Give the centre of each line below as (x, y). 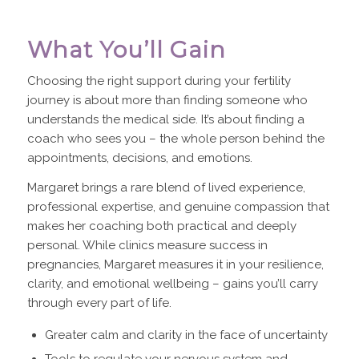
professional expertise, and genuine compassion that (178, 207)
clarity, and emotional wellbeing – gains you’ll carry (172, 284)
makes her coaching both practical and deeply (161, 226)
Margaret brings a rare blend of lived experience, (166, 188)
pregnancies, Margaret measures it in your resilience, (175, 265)
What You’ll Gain (126, 49)
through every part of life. (99, 303)
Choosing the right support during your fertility (159, 81)
